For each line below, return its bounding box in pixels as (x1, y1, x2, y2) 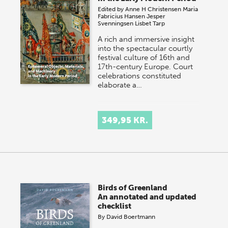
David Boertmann (106, 213, 156, 220)
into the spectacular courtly (98, 43, 193, 53)
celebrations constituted (98, 71, 182, 80)
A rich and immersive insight (98, 34, 195, 44)
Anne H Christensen (125, 5, 182, 13)
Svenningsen (98, 19, 134, 27)
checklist (98, 201, 132, 211)
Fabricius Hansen (98, 12, 146, 20)
